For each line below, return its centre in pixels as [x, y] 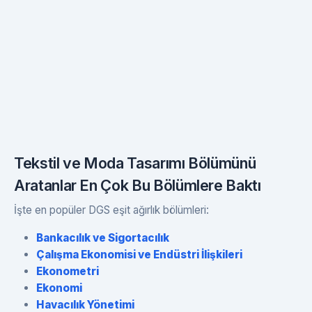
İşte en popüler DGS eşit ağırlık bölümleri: [111, 210]
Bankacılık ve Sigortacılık [103, 237]
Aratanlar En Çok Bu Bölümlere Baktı [138, 185]
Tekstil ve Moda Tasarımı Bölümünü [135, 163]
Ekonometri [68, 271]
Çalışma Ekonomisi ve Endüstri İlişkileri [139, 254]
